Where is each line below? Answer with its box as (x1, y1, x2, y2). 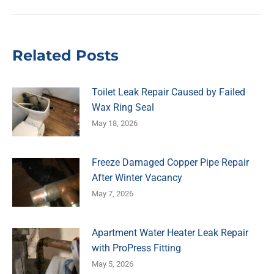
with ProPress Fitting (92, 242, 181, 254)
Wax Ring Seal (92, 101, 154, 113)
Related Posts (12, 46, 119, 64)
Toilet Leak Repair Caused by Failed (92, 86, 245, 98)
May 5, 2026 (92, 259, 133, 268)
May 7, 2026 (92, 188, 133, 198)
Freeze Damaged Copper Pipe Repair (92, 156, 249, 168)
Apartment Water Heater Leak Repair (92, 226, 248, 239)
